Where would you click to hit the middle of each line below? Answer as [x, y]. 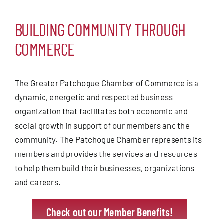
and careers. [38, 182]
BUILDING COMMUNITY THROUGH [100, 29]
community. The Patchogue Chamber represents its [108, 139]
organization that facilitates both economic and [101, 111]
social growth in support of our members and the [102, 125]
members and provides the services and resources [106, 153]
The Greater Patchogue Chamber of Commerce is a [107, 82]
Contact [109, 39]
